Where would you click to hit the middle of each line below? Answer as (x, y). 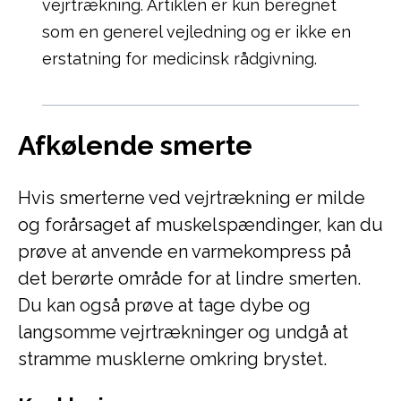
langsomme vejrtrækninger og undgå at (183, 332)
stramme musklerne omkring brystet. (172, 359)
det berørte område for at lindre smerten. (189, 278)
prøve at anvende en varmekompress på (184, 252)
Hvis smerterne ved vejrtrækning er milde (192, 198)
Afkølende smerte (135, 145)
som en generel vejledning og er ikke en (196, 31)
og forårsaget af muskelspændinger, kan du (200, 225)
